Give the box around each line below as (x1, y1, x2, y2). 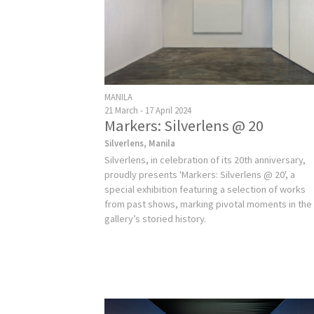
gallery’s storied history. (104, 212, 207, 225)
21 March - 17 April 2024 (104, 104, 192, 116)
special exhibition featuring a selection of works (104, 182, 306, 196)
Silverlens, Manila (104, 137, 176, 149)
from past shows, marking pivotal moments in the (104, 197, 313, 210)
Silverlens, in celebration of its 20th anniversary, (104, 153, 306, 166)
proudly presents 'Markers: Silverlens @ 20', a (104, 168, 296, 181)
